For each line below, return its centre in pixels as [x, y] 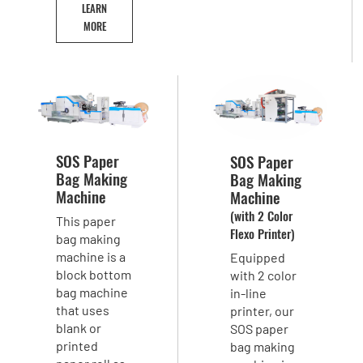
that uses [83, 310]
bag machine [92, 292]
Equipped [258, 257]
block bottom [94, 274]
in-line [249, 293]
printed [77, 346]
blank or [79, 328]
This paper [86, 221]
